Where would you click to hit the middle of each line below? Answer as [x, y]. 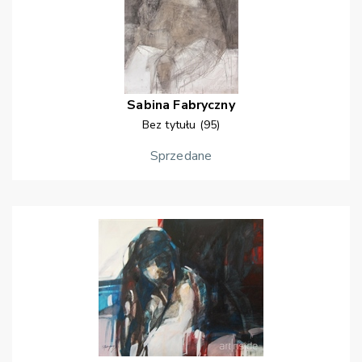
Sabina [149, 105]
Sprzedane [181, 156]
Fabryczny [204, 105]
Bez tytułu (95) [181, 125]
